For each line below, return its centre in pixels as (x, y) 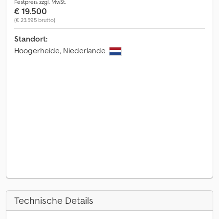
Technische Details (54, 200)
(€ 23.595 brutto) (35, 20)
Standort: (31, 39)
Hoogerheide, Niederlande (61, 50)
